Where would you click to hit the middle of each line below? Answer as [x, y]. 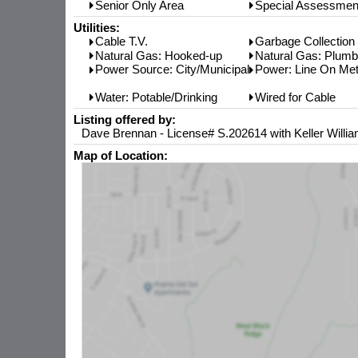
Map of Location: [121, 156]
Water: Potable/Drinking [156, 97]
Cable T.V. [121, 42]
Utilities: [97, 28]
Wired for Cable [295, 97]
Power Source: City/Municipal [172, 70]
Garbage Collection [305, 42]
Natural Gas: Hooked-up [159, 55]
